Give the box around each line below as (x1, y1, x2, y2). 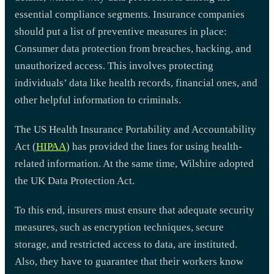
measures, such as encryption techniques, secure (15, 221, 224, 233)
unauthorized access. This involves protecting (15, 59, 213, 72)
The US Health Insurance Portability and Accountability (15, 123, 256, 135)
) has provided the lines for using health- (66, 140, 242, 152)
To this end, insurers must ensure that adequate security (15, 204, 254, 216)
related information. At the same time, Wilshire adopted (15, 157, 254, 169)
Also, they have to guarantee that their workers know (15, 255, 243, 267)
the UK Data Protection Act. (15, 174, 135, 187)
